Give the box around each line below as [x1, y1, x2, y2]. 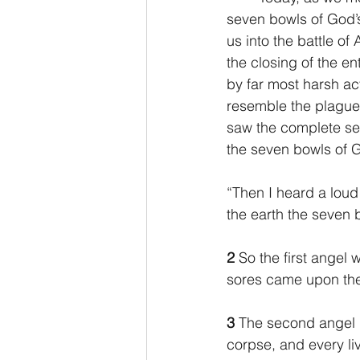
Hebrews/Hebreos [178, 99, 272, 114]
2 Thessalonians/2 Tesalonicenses [178, 35, 352, 50]
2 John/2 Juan [178, 163, 251, 178]
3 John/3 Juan [283, 163, 355, 178]
